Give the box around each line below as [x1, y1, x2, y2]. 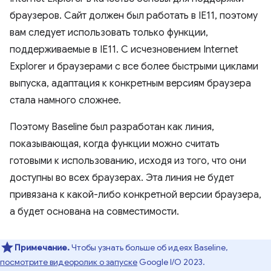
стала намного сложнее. [10, 94, 121, 106]
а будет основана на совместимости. [10, 206, 179, 218]
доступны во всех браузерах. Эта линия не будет [10, 172, 234, 184]
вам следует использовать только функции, [10, 27, 208, 39]
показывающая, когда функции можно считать [10, 138, 220, 150]
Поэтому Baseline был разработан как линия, [10, 121, 214, 133]
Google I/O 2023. [137, 256, 205, 267]
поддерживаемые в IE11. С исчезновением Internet [10, 44, 238, 56]
